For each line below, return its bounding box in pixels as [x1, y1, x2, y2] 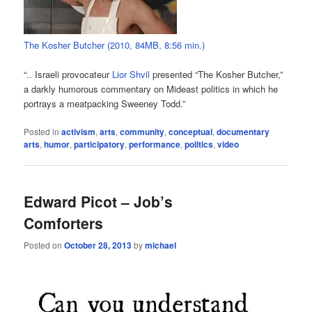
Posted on [24, 238, 65, 251]
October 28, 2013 [64, 238, 132, 251]
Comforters [24, 212, 104, 234]
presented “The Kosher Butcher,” [150, 67, 283, 81]
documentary [217, 125, 270, 139]
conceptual [169, 125, 213, 139]
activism [61, 125, 96, 139]
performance [129, 138, 181, 151]
